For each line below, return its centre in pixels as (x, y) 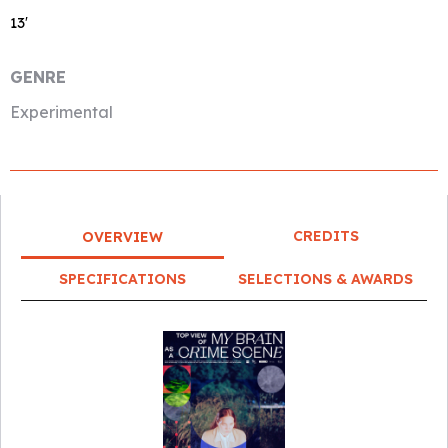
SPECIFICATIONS (122, 279)
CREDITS (325, 236)
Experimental (61, 112)
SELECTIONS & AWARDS (325, 279)
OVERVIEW (122, 237)
